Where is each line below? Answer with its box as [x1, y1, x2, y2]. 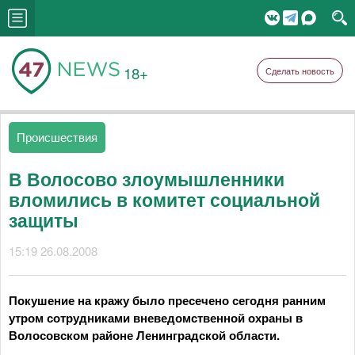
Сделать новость [265, 64, 334, 77]
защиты [9, 207, 78, 233]
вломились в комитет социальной [9, 186, 320, 212]
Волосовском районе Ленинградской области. [9, 326, 280, 344]
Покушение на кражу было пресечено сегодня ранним [9, 292, 326, 309]
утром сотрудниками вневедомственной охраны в [9, 309, 303, 326]
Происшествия [17, 128, 97, 145]
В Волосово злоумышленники [9, 166, 284, 192]
